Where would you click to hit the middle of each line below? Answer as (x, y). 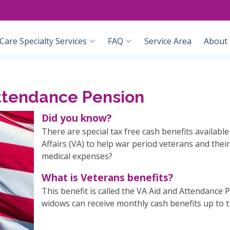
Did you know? (76, 118)
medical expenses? (77, 156)
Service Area (168, 41)
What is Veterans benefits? (107, 177)
